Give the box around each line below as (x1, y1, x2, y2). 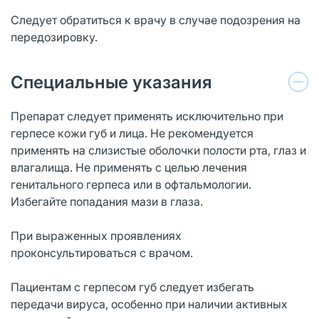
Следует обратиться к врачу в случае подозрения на (11, 12, 300, 27)
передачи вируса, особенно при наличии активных (11, 296, 288, 311)
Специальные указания (11, 71, 212, 93)
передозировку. (11, 29, 98, 44)
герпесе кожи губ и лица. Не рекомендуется (11, 125, 253, 140)
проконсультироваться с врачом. (11, 245, 193, 260)
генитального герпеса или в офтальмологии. (11, 177, 251, 192)
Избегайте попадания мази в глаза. (11, 194, 203, 209)
